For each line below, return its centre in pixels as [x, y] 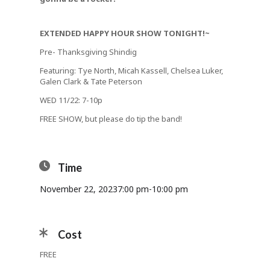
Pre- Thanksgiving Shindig [88, 52]
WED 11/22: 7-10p [71, 100]
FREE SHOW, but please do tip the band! [111, 119]
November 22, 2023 [78, 189]
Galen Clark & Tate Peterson [91, 81]
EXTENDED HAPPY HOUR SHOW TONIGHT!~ [124, 33]
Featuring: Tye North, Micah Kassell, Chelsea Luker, [131, 71]
